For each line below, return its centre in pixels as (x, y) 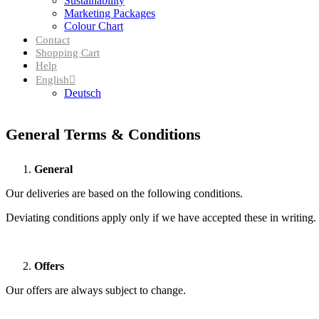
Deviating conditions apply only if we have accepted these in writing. (161, 218)
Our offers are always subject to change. (96, 291)
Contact (53, 40)
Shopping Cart (68, 53)
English (52, 80)
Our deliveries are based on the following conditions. (124, 194)
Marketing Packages (110, 13)
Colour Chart (94, 26)
